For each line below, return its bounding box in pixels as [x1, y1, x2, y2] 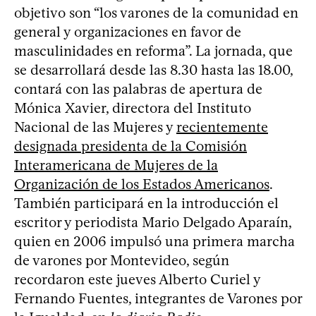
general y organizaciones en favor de [14, 23, 241, 40]
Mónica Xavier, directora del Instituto [14, 99, 251, 116]
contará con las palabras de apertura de [14, 80, 262, 97]
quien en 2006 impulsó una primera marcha [14, 232, 295, 250]
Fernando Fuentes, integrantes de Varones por [14, 289, 302, 307]
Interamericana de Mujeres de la [14, 156, 218, 174]
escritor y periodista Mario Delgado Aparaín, [14, 213, 291, 231]
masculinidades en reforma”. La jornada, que [14, 42, 293, 59]
